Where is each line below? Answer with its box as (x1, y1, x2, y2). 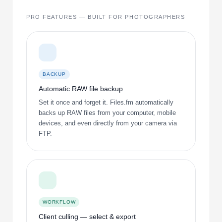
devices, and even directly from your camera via (39, 119, 177, 127)
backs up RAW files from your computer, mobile (39, 109, 176, 116)
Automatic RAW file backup (39, 84, 123, 93)
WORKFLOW (43, 199, 76, 205)
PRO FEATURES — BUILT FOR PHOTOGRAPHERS (26, 14, 185, 20)
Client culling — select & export (39, 212, 136, 221)
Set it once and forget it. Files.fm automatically (39, 98, 173, 106)
